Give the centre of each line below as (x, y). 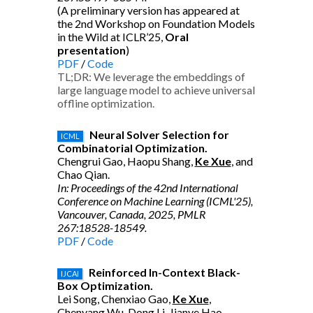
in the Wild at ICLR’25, (111, 37)
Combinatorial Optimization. (132, 148)
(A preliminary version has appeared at (148, 10)
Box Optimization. (105, 285)
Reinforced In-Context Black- (164, 272)
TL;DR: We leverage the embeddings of (151, 77)
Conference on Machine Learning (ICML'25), (155, 201)
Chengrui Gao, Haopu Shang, (126, 161)
